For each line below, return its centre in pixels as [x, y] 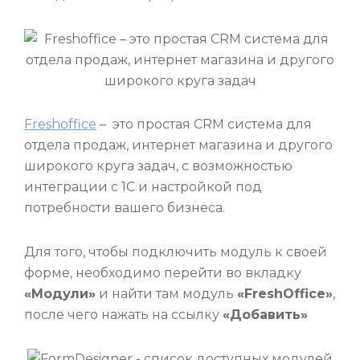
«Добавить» [265, 315]
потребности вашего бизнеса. [125, 208]
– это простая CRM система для [204, 125]
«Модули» [60, 294]
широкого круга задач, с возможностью [158, 166]
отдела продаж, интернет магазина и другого [178, 145]
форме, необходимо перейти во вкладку [163, 273]
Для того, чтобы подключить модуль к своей [176, 252]
